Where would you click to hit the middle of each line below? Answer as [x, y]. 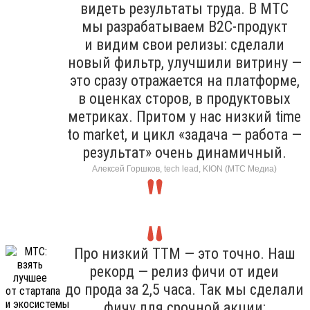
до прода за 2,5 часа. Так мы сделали [184, 289]
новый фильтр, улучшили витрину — [184, 62]
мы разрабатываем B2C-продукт [184, 26]
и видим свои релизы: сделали [184, 44]
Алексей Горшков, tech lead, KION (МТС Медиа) [184, 168]
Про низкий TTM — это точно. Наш [184, 253]
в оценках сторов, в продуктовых [184, 98]
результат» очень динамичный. [184, 152]
